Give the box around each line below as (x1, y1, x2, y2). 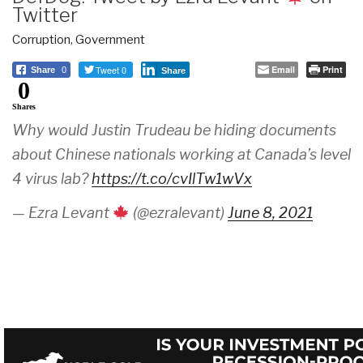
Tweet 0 (96, 63, 126, 77)
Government (75, 32, 145, 48)
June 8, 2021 (227, 204, 313, 222)
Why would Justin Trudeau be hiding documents (12, 122, 336, 139)
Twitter (12, 3, 78, 28)
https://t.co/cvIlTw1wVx (92, 170, 252, 188)
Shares (12, 102, 36, 112)
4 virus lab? (12, 170, 92, 188)
